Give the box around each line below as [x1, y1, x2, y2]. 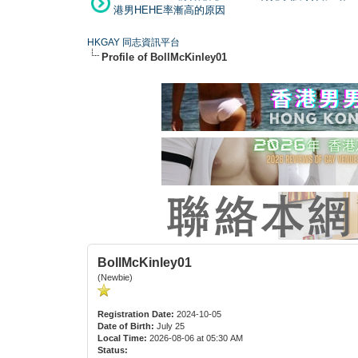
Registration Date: [97, 308, 175, 319]
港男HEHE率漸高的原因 [113, 3, 225, 16]
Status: [97, 344, 129, 355]
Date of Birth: [97, 320, 155, 331]
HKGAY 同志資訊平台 [87, 36, 181, 48]
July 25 [154, 320, 188, 331]
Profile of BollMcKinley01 [101, 50, 228, 63]
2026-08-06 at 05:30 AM [147, 332, 244, 343]
